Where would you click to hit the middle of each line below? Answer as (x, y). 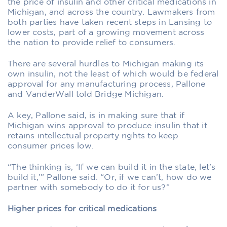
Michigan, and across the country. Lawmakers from (111, 12)
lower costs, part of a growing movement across (106, 32)
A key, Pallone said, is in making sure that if (96, 116)
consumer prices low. (51, 146)
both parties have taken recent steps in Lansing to (110, 22)
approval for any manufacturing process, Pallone (107, 84)
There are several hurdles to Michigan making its (106, 64)
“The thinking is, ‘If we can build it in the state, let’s (112, 167)
